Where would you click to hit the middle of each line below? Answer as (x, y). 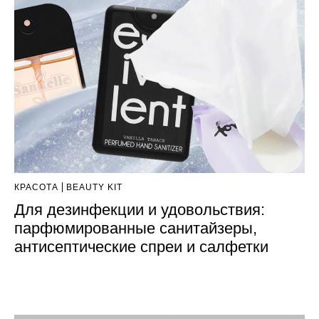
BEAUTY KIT (94, 188)
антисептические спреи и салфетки (141, 247)
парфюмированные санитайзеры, (136, 229)
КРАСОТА (36, 188)
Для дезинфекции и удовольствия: (140, 210)
